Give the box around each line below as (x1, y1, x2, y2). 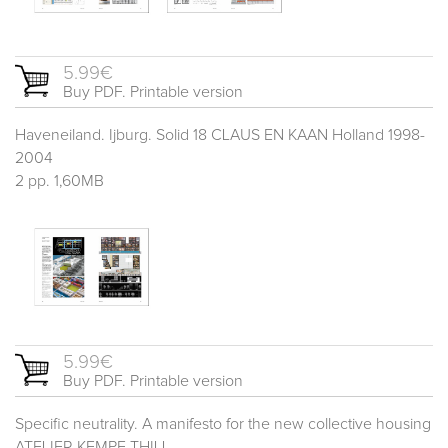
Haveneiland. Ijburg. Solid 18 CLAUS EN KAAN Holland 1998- (15, 126, 425, 143)
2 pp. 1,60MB (15, 172, 104, 189)
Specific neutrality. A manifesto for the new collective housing (15, 415, 431, 432)
